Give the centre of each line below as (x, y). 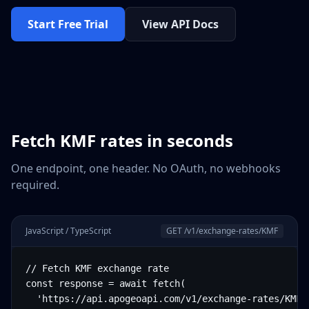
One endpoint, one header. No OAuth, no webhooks (146, 168)
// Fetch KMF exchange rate (97, 268)
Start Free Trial (68, 24)
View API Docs (180, 24)
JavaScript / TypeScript (68, 231)
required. (35, 185)
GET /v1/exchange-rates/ (214, 231)
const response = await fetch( (106, 283)
